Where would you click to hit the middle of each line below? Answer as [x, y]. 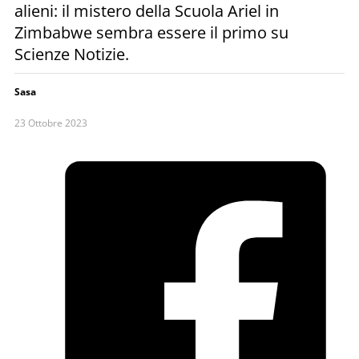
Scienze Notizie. [72, 54]
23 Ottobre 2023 [51, 123]
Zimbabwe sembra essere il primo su [151, 32]
